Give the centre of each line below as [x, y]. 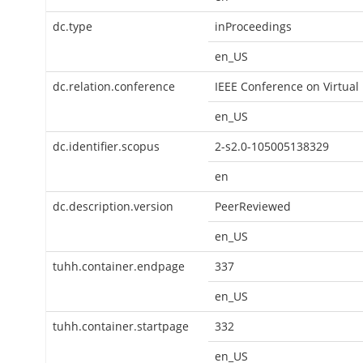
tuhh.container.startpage [121, 326]
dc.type [73, 26]
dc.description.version [113, 206]
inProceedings [253, 26]
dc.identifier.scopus [106, 146]
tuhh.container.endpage [119, 266]
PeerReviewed [253, 206]
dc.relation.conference [114, 86]
